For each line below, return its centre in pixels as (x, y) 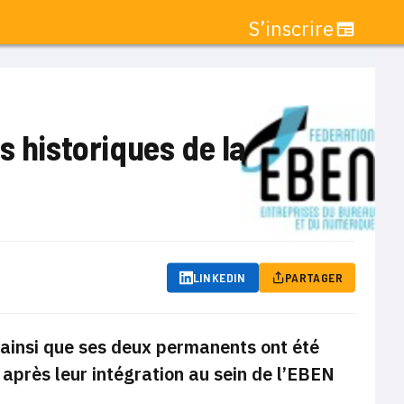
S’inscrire (291, 28)
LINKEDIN (219, 277)
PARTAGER (313, 277)
